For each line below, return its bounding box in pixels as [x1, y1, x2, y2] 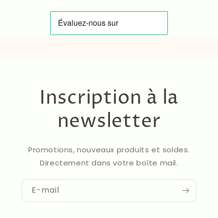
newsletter [57, 109, 161, 135]
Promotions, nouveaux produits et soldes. [28, 145, 190, 155]
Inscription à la [39, 85, 179, 111]
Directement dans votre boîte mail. [40, 158, 178, 168]
